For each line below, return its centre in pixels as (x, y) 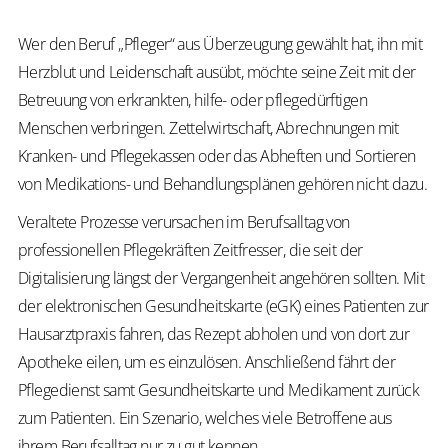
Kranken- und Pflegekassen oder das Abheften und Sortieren (217, 156)
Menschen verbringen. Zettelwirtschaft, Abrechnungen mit (208, 128)
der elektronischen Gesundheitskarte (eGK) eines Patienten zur (223, 306)
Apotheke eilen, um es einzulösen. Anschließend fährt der (207, 362)
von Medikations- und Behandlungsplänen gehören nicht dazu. (223, 184)
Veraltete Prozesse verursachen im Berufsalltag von (184, 222)
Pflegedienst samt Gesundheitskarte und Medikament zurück (219, 390)
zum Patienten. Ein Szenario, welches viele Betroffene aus (205, 418)
